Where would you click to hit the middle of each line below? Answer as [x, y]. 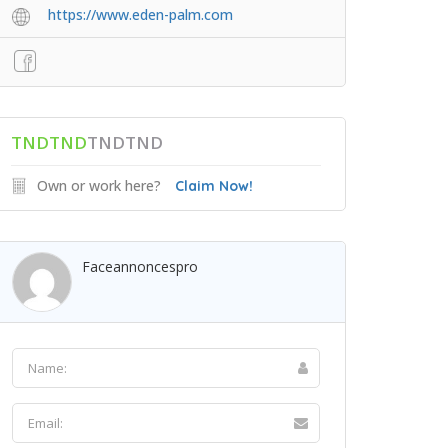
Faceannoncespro [140, 266]
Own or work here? [99, 185]
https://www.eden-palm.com [140, 14]
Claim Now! [214, 186]
